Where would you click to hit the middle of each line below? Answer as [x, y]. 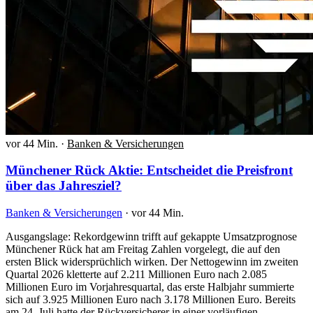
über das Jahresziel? [64, 186]
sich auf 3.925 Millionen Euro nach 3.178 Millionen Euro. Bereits [151, 300]
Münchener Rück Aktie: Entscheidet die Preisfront [149, 170]
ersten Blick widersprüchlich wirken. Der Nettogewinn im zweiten [152, 262]
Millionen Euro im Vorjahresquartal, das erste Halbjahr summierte [150, 287]
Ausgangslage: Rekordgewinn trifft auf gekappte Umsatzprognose [151, 237]
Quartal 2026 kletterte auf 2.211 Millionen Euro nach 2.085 [136, 275]
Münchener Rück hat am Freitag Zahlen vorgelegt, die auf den [143, 249]
